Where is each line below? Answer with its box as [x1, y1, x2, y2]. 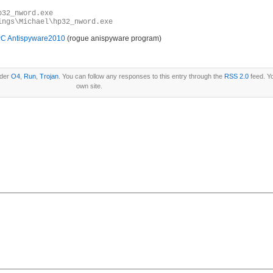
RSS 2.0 [224, 73, 249, 80]
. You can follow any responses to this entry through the [58, 73, 224, 80]
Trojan [40, 73, 58, 80]
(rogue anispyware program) [65, 34, 161, 43]
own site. [76, 82, 102, 90]
